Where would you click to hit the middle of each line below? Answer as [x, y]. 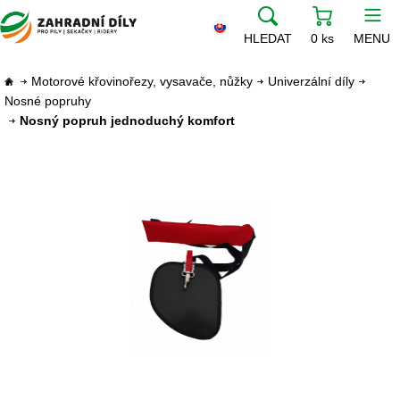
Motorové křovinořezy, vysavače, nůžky [142, 81]
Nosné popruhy [48, 101]
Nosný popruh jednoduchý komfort [127, 121]
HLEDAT [268, 38]
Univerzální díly [311, 81]
